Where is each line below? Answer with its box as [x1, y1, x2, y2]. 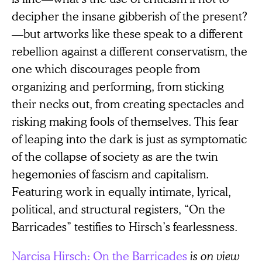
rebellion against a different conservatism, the [12, 43, 247, 58]
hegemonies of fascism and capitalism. [12, 166, 209, 181]
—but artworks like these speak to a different [12, 25, 243, 41]
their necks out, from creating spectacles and [12, 95, 244, 111]
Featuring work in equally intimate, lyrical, [12, 183, 231, 199]
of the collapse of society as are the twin [12, 148, 218, 164]
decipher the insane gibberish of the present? [12, 8, 247, 23]
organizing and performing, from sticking [12, 78, 224, 94]
